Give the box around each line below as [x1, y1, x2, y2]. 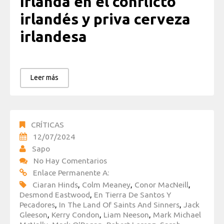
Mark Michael [153, 210, 201, 219]
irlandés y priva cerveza [20, 10, 190, 27]
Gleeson [19, 210, 47, 219]
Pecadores [19, 200, 55, 209]
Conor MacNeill [134, 180, 188, 189]
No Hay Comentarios [33, 156, 107, 165]
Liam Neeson [103, 210, 149, 219]
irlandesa [20, 27, 87, 45]
